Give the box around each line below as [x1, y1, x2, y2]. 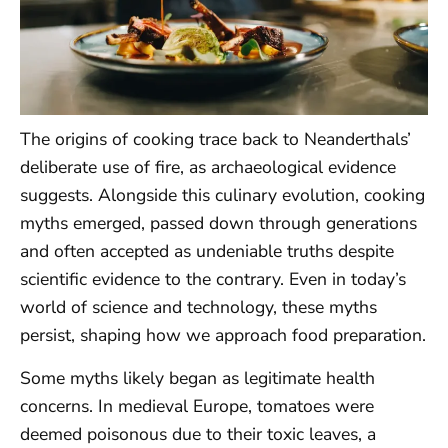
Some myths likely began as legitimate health [20, 365, 375, 390]
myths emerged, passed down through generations [20, 211, 417, 236]
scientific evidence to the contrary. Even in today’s [20, 267, 406, 292]
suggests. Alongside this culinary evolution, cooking [20, 183, 425, 208]
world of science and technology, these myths [20, 295, 377, 320]
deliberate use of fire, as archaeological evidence [20, 155, 396, 180]
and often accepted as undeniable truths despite [20, 239, 394, 264]
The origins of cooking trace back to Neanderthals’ [20, 127, 411, 152]
